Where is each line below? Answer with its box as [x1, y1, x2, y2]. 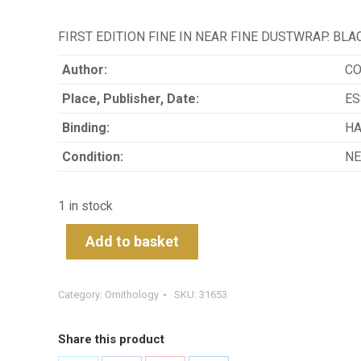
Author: [62, 62, 107, 77]
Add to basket [85, 233, 179, 250]
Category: [58, 288, 105, 301]
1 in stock [58, 198, 113, 214]
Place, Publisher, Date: [62, 91, 199, 106]
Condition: [62, 149, 123, 164]
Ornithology [105, 288, 159, 301]
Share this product [58, 332, 164, 346]
